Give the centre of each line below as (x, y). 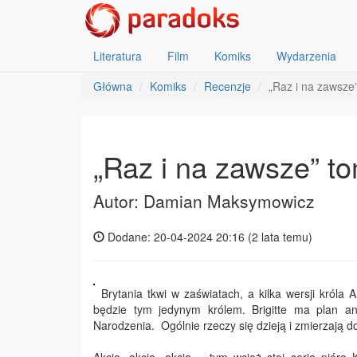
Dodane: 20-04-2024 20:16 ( (178, 237)
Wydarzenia (306, 56)
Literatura (118, 56)
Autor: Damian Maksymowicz (204, 201)
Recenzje (228, 86)
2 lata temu (280, 237)
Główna (113, 86)
